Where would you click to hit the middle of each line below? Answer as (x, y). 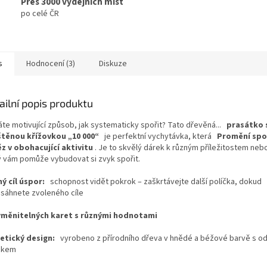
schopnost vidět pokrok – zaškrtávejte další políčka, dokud (156, 181)
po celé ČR (40, 14)
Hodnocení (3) (51, 63)
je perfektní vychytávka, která (158, 136)
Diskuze (113, 63)
